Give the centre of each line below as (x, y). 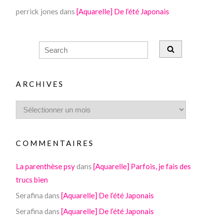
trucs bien (32, 179)
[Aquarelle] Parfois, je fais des (142, 166)
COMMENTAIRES (55, 143)
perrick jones (37, 11)
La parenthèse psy (46, 166)
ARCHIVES (40, 84)
